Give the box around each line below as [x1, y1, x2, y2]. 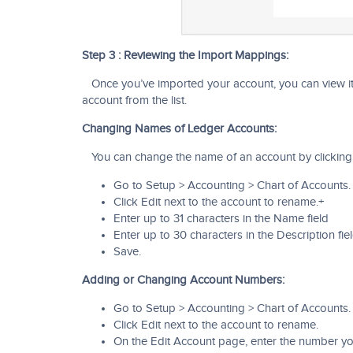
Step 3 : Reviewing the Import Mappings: [82, 49, 288, 62]
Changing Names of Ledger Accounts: [82, 122, 277, 136]
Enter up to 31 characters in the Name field [113, 212, 329, 225]
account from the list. [82, 94, 187, 107]
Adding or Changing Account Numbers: [82, 273, 284, 287]
